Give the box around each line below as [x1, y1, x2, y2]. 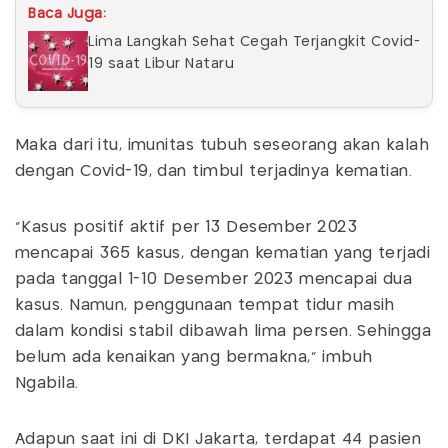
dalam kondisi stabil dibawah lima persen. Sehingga [15, 323, 432, 339]
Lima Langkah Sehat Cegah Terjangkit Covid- [88, 34, 420, 49]
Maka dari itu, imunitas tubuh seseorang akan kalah [15, 137, 430, 153]
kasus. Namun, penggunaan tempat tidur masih [15, 297, 395, 313]
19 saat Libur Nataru [88, 56, 234, 71]
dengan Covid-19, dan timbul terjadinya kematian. [15, 163, 418, 179]
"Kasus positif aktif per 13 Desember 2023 [15, 219, 358, 235]
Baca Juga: [28, 6, 106, 21]
